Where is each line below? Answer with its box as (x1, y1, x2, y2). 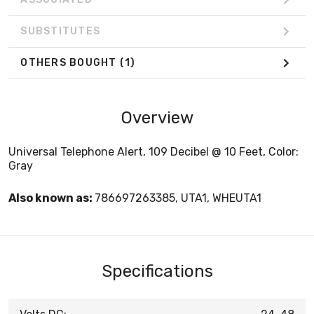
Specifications (101, 261, 213, 281)
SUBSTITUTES (20, 25, 100, 38)
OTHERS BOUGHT (20, 57, 120, 69)
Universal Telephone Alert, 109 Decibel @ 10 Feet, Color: (8, 144, 299, 158)
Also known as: (8, 191, 95, 205)
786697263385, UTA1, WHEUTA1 (95, 191, 261, 205)
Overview (121, 107, 193, 128)
